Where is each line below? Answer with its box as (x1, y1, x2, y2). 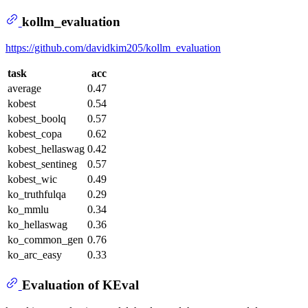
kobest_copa (8, 128, 62, 140)
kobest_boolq (8, 113, 66, 125)
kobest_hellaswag (8, 143, 85, 155)
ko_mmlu (8, 203, 49, 216)
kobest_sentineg (8, 158, 77, 170)
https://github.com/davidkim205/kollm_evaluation (5, 42, 221, 54)
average (8, 82, 41, 95)
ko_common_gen (8, 234, 83, 246)
